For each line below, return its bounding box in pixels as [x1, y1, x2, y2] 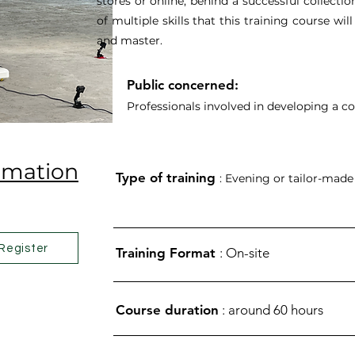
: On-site [219, 245, 269, 261]
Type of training [116, 170, 219, 185]
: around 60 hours [219, 302, 323, 318]
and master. [96, 33, 162, 48]
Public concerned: [126, 77, 239, 93]
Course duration [116, 302, 219, 318]
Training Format [116, 245, 219, 261]
